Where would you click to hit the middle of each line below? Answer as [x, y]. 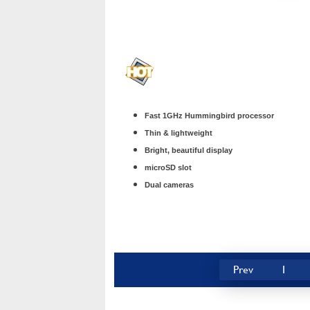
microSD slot [168, 167]
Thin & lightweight [179, 133]
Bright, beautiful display [189, 150]
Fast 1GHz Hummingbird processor [209, 115]
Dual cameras [169, 184]
